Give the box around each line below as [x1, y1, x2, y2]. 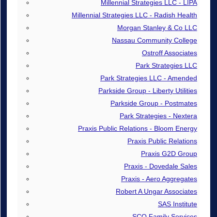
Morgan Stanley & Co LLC [117, 23, 197, 31]
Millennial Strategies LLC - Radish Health [71, 11, 197, 19]
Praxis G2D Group [140, 149, 197, 157]
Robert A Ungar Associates [115, 187, 197, 195]
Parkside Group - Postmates [110, 99, 197, 107]
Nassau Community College [111, 36, 197, 44]
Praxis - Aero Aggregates [121, 174, 197, 183]
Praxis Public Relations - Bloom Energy [77, 124, 197, 132]
